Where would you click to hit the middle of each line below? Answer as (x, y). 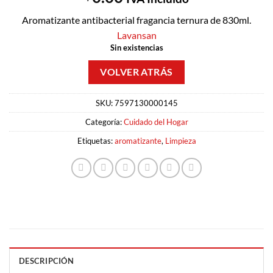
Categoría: (104, 122)
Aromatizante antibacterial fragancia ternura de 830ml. (136, 20)
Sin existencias (136, 48)
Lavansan (136, 35)
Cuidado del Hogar (156, 122)
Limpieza (180, 141)
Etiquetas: (96, 141)
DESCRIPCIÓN (46, 261)
